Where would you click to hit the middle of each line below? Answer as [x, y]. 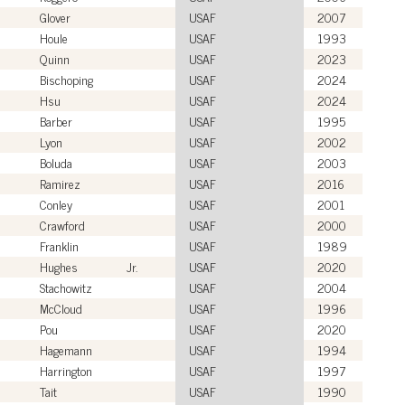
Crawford [62, 224]
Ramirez [60, 183]
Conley [56, 203]
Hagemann [66, 349]
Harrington [66, 370]
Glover [55, 16]
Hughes [59, 266]
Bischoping [66, 79]
